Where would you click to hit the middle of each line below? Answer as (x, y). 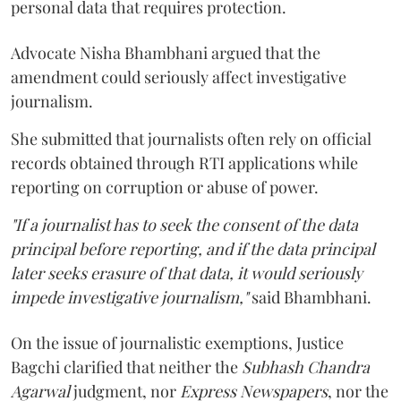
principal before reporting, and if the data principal (193, 248)
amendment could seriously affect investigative (179, 77)
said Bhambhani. (310, 297)
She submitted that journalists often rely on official (191, 138)
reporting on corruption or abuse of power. (165, 187)
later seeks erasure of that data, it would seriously (187, 273)
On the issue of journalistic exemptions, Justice (177, 342)
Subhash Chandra (306, 367)
